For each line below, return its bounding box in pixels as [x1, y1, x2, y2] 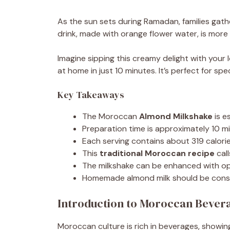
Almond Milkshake [139, 111, 213, 122]
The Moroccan [82, 111, 139, 122]
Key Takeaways [57, 88, 124, 101]
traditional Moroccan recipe [100, 148, 215, 159]
